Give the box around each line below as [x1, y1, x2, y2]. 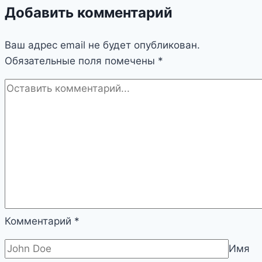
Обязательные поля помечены [5, 54, 158, 67]
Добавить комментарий [5, 4, 173, 21]
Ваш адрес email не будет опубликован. [5, 39, 200, 51]
